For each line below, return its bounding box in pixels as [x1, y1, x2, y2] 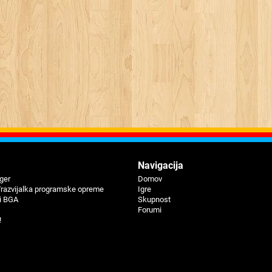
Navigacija [138, 160, 184, 171]
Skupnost [138, 195, 171, 204]
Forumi [138, 205, 162, 214]
